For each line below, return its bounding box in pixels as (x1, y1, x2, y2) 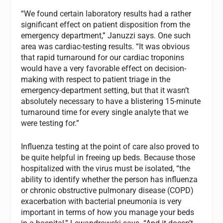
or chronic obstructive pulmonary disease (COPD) (21, 186, 194, 196)
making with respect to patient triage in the (21, 74, 171, 84)
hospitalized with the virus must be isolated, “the (21, 164, 191, 174)
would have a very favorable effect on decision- (21, 63, 187, 73)
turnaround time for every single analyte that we (21, 107, 189, 117)
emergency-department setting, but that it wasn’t (21, 85, 190, 95)
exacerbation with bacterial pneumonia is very (21, 197, 182, 207)
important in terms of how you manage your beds (21, 208, 195, 218)
